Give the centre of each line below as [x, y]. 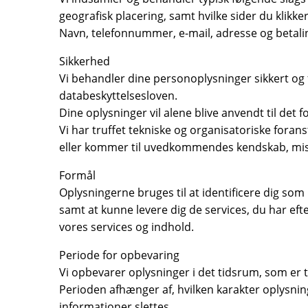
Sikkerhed [85, 61]
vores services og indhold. [126, 227]
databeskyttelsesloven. [118, 96]
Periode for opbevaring [119, 255]
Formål [77, 175]
